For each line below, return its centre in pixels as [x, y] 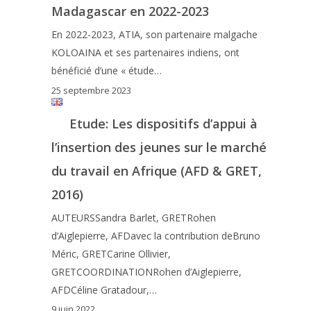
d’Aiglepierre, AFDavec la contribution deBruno [155, 235]
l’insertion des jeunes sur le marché [159, 147]
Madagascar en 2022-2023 [130, 11]
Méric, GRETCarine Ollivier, [111, 253]
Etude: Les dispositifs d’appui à [163, 123]
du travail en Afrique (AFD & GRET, [156, 170]
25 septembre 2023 [91, 90]
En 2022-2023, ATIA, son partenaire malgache [154, 35]
